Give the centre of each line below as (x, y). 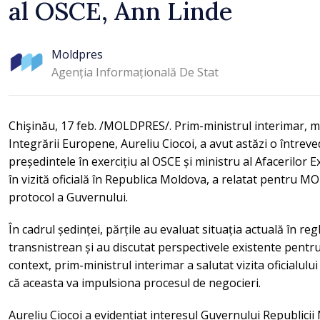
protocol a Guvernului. (68, 197)
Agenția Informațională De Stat (135, 72)
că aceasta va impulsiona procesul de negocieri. (135, 283)
